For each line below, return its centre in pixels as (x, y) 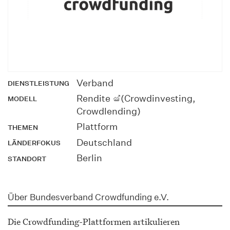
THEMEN (23, 127)
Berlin (89, 158)
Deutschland (104, 142)
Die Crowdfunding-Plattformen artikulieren (94, 222)
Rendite (94, 99)
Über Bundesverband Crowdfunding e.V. (88, 197)
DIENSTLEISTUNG (39, 84)
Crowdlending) (108, 111)
